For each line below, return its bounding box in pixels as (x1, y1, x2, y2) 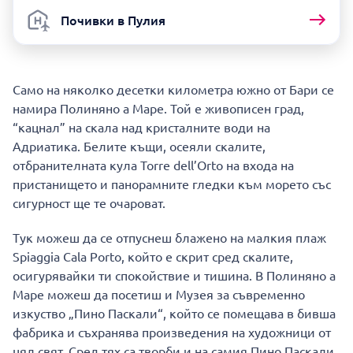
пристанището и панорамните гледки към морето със (13, 176, 331, 192)
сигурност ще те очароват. (13, 195, 165, 211)
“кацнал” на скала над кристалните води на (13, 119, 270, 136)
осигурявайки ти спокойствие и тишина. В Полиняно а (13, 267, 336, 284)
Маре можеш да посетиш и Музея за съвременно (13, 286, 305, 303)
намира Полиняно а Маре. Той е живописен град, (13, 100, 304, 117)
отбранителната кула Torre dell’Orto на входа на (13, 157, 294, 173)
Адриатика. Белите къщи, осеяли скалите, (13, 138, 266, 154)
